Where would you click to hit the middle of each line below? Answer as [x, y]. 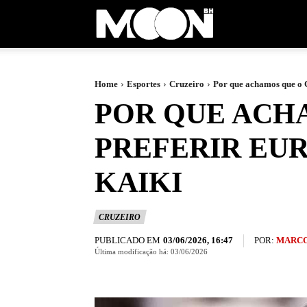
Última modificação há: [132, 251]
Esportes [144, 84]
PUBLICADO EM [127, 240]
